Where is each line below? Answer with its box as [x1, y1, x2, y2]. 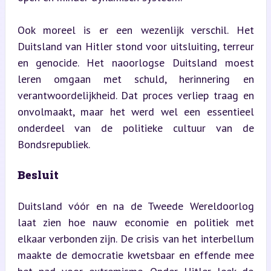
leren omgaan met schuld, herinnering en [17, 71, 254, 86]
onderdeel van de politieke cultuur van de [17, 120, 254, 135]
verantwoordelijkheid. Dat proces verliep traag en [17, 88, 254, 102]
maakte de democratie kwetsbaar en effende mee [17, 247, 254, 262]
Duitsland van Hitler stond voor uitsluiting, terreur [17, 39, 254, 53]
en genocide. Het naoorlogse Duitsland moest [17, 55, 254, 70]
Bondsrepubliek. [17, 137, 90, 151]
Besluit [17, 167, 59, 182]
